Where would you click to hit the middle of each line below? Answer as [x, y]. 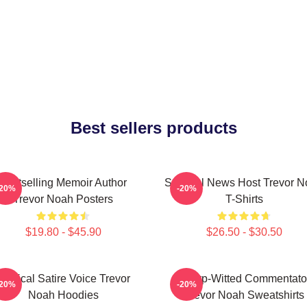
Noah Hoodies [63, 295]
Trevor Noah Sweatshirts [244, 295]
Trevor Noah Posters [63, 199]
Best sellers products [153, 128]
